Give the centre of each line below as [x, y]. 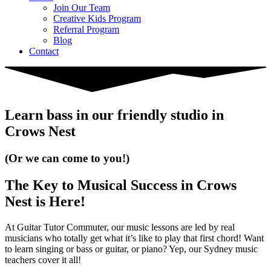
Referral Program [86, 29]
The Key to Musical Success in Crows [121, 185]
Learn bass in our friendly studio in [114, 115]
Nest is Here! [45, 201]
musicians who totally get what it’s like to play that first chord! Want [134, 238]
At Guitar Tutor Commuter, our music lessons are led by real [120, 227]
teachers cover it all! [43, 260]
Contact [44, 51]
